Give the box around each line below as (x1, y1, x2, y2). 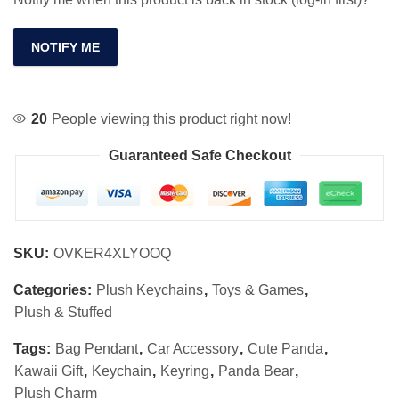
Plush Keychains (96, 281, 203, 297)
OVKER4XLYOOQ (53, 245, 171, 261)
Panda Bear (218, 362, 294, 379)
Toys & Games (212, 281, 304, 297)
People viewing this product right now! (52, 110, 292, 126)
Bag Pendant (55, 340, 138, 356)
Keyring (160, 362, 209, 379)
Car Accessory (147, 340, 239, 356)
